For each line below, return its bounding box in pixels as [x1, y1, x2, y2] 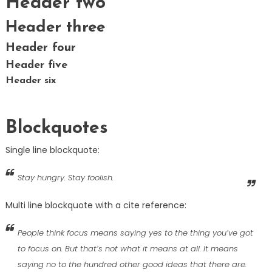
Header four [5, 42, 76, 55]
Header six [5, 76, 56, 86]
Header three [5, 19, 105, 36]
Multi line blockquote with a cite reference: [5, 199, 186, 212]
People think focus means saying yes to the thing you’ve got [17, 227, 253, 239]
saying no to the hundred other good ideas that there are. [17, 259, 246, 271]
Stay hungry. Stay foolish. [17, 172, 114, 184]
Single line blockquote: [5, 144, 100, 157]
